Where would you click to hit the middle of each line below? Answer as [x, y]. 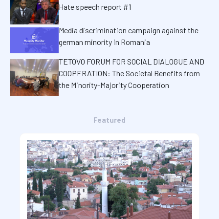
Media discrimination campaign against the [129, 30]
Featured [109, 120]
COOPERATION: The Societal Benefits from [129, 73]
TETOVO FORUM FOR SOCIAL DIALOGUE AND [131, 62]
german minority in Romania [104, 42]
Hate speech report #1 [95, 7]
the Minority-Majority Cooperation [114, 85]
